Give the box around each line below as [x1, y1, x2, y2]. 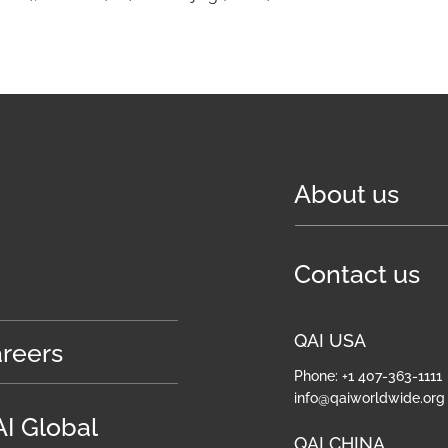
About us [294, 179, 400, 209]
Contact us [294, 259, 421, 289]
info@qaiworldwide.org [294, 390, 446, 406]
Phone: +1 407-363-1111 [294, 368, 443, 384]
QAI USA [294, 330, 367, 351]
